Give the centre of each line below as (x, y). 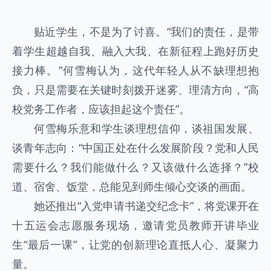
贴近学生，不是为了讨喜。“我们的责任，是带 (146, 31)
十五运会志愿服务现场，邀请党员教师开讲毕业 (135, 225)
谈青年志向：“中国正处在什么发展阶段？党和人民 (135, 148)
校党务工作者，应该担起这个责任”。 (101, 109)
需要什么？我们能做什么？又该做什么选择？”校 (135, 167)
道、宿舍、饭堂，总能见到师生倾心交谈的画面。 (132, 186)
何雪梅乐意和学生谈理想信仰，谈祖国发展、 (146, 128)
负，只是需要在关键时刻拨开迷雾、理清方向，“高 (135, 90)
